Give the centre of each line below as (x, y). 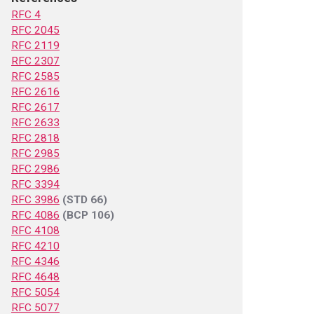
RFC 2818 (35, 138)
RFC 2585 (35, 76)
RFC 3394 (35, 184)
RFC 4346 (35, 261)
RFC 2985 (35, 153)
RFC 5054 (35, 292)
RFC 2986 (35, 169)
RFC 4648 (35, 277)
